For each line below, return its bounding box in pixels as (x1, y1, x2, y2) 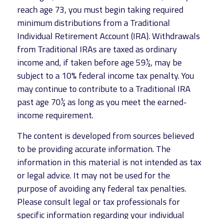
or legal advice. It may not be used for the (17, 169, 170, 182)
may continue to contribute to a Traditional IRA (17, 82, 191, 95)
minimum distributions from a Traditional (17, 16, 170, 29)
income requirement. (17, 109, 93, 122)
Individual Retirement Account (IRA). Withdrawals (17, 29, 200, 43)
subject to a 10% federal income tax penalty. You (17, 69, 194, 82)
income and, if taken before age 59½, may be (17, 56, 182, 69)
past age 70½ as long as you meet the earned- (17, 95, 187, 109)
